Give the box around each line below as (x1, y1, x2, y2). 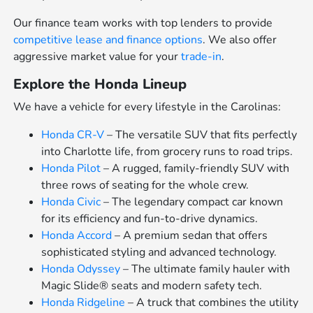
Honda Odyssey (41, 261, 121, 277)
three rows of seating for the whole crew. (41, 177, 249, 193)
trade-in (181, 48, 222, 64)
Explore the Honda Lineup (13, 74, 187, 94)
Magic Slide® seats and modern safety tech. (41, 277, 263, 293)
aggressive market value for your (13, 48, 182, 64)
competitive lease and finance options (13, 31, 203, 48)
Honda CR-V (41, 126, 105, 143)
